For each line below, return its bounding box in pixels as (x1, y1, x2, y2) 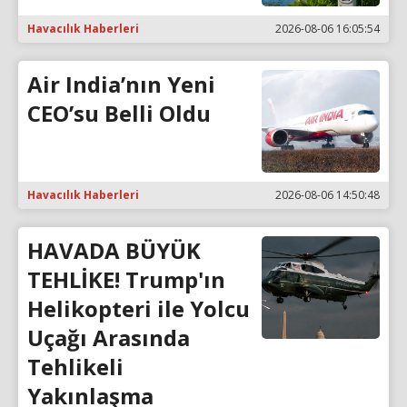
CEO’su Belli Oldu (27, 98, 211, 129)
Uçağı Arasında (27, 322, 190, 352)
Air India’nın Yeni (27, 69, 215, 100)
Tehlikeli (27, 351, 124, 382)
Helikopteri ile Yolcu (27, 293, 250, 323)
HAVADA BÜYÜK (27, 234, 201, 265)
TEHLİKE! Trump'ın (27, 263, 225, 294)
